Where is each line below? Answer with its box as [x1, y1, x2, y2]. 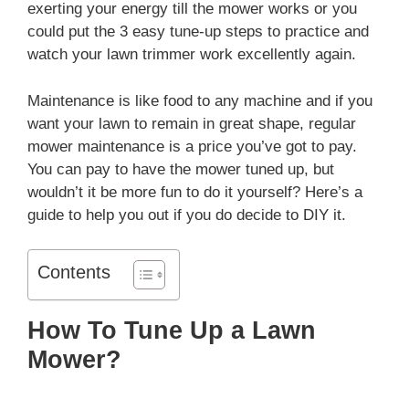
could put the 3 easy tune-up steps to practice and [27, 23, 369, 41]
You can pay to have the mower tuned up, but [27, 160, 334, 178]
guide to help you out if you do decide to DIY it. [27, 205, 346, 224]
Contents [37, 262, 110, 283]
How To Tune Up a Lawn [27, 317, 316, 345]
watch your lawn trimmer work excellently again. [27, 46, 356, 64]
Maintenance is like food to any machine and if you [27, 91, 372, 110]
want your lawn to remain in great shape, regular [27, 114, 356, 132]
